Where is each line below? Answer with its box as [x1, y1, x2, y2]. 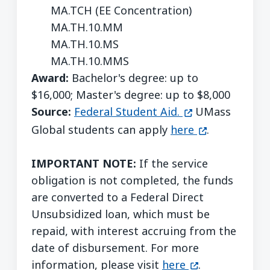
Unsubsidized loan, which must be [31, 206, 210, 221]
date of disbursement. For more [31, 240, 199, 255]
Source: [31, 104, 71, 119]
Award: [31, 71, 69, 86]
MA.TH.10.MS [51, 37, 119, 52]
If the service [136, 155, 208, 171]
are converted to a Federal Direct [31, 189, 204, 204]
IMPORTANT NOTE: [31, 155, 136, 171]
